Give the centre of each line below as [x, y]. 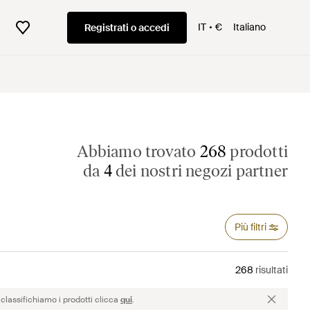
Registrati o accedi [127, 27]
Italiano [249, 27]
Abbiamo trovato [138, 151]
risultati [271, 270]
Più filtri [250, 227]
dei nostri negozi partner [202, 171]
